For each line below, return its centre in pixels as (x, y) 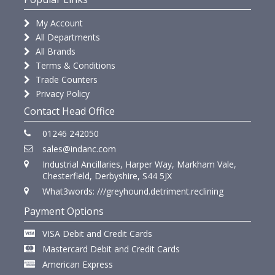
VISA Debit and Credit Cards (97, 233)
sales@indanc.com (79, 149)
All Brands (54, 51)
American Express (78, 264)
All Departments (67, 37)
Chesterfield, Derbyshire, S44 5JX (107, 176)
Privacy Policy (61, 93)
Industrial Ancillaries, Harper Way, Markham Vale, (139, 164)
